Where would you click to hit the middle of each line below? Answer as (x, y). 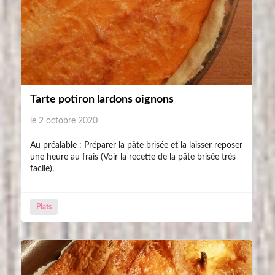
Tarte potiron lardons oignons (102, 99)
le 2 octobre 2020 (64, 121)
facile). (42, 168)
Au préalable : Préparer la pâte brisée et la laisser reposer (136, 145)
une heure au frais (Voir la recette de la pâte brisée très (133, 157)
